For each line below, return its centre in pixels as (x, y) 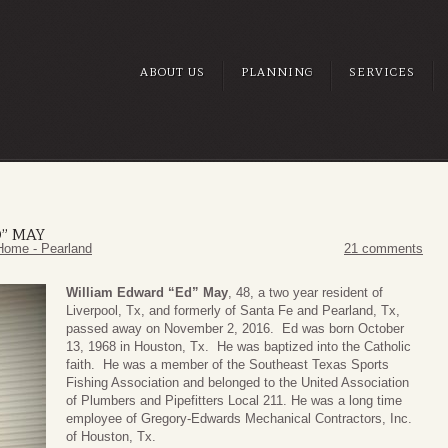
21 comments (383, 249)
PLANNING (277, 72)
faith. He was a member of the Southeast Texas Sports (227, 365)
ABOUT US (172, 72)
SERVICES (382, 72)
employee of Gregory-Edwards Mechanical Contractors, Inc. (239, 419)
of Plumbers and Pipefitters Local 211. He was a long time (234, 401)
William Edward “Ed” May (147, 293)
